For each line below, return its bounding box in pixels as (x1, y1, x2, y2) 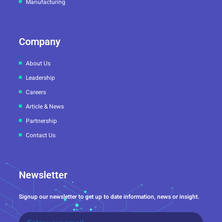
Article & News (25, 102, 64, 111)
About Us (25, 58, 51, 68)
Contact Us (25, 130, 55, 140)
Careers (25, 87, 46, 97)
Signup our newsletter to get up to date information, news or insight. (19, 192, 199, 201)
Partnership (25, 116, 57, 125)
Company (19, 35, 60, 48)
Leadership (25, 73, 55, 82)
